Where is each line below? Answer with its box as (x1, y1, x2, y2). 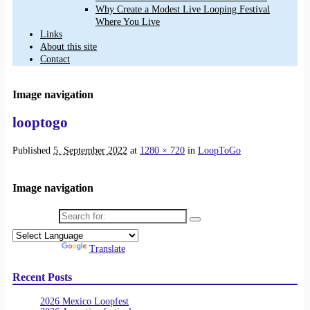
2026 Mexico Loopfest (40, 296, 129, 307)
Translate (89, 244, 125, 255)
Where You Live (95, 17, 160, 28)
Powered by (12, 244, 62, 255)
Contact (40, 54, 70, 65)
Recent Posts (12, 270, 72, 284)
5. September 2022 (53, 145, 127, 156)
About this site (40, 42, 97, 53)
